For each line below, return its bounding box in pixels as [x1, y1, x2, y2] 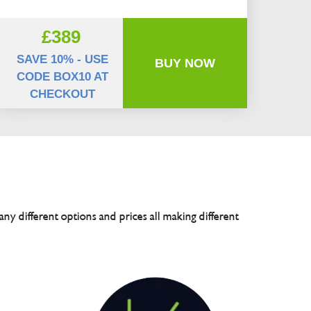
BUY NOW [155, 56, 216, 70]
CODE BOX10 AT [16, 70, 108, 84]
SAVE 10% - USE [16, 53, 108, 67]
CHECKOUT [29, 87, 95, 101]
